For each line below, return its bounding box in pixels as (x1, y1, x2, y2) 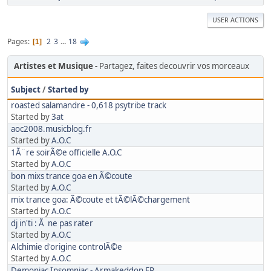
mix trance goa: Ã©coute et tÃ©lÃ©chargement (11, 194, 190, 206)
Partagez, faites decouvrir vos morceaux (99, 60, 251, 72)
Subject (11, 84, 41, 96)
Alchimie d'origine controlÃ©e (11, 241, 122, 253)
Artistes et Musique (14, 60, 93, 72)
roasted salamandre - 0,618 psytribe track (11, 100, 166, 111)
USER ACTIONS (212, 16, 258, 24)
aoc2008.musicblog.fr (11, 123, 92, 135)
